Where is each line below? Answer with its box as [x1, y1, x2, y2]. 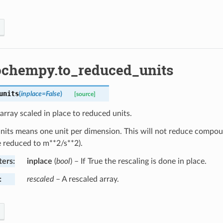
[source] [74, 91, 96, 97]
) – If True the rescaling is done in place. [70, 157, 207, 165]
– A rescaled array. [53, 175, 119, 183]
